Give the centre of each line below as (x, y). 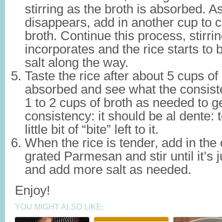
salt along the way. (77, 62)
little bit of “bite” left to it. (92, 129)
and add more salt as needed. (108, 169)
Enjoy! (32, 190)
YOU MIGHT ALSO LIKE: (59, 207)
